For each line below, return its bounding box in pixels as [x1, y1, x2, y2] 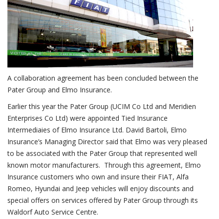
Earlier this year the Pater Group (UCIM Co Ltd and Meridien [7, 102, 196, 111]
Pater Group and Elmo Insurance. [7, 85, 112, 94]
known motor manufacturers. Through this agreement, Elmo [7, 160, 201, 170]
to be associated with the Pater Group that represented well [7, 149, 197, 158]
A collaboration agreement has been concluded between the [7, 73, 198, 83]
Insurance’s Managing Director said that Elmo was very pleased [7, 137, 207, 146]
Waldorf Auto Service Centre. [7, 207, 98, 217]
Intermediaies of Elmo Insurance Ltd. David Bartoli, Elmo [7, 125, 187, 134]
